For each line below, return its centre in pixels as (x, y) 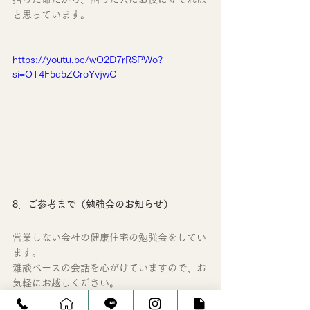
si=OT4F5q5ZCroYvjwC (64, 74)
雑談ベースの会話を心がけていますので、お (109, 267)
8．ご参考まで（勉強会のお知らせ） (93, 204)
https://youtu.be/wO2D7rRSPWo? (88, 60)
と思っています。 (51, 15)
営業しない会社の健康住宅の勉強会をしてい (109, 237)
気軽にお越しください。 (66, 283)
